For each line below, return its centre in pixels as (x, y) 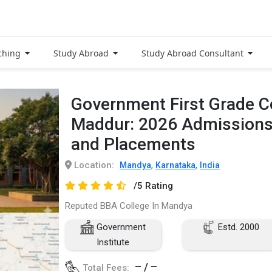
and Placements (133, 144)
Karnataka (175, 165)
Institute (113, 242)
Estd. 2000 (237, 227)
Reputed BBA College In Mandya (129, 206)
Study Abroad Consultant (194, 53)
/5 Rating (153, 185)
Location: (93, 165)
